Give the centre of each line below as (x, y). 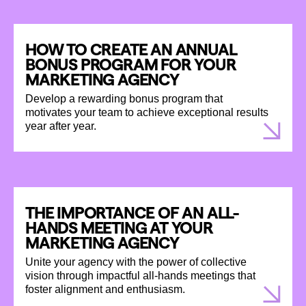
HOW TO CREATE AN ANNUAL (131, 49)
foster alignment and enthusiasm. (105, 289)
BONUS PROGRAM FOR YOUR (131, 64)
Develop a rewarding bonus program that (124, 98)
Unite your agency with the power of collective (136, 262)
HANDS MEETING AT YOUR (119, 227)
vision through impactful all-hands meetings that (140, 275)
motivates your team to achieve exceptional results (147, 112)
